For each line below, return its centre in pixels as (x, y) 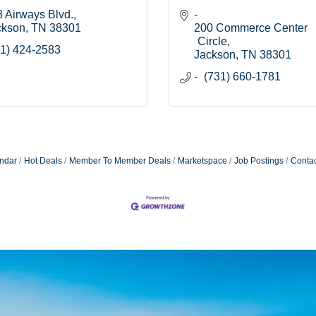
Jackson (215, 55)
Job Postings (259, 161)
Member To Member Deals (120, 161)
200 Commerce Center (251, 28)
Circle (212, 42)
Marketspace (202, 161)
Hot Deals (43, 161)
